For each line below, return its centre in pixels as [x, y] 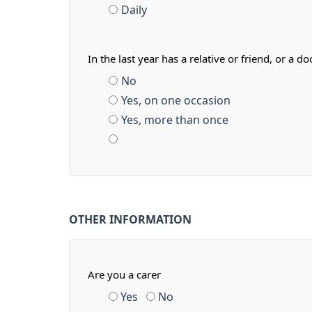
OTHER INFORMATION [130, 219]
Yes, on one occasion [176, 100]
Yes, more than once [175, 120]
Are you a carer [124, 275]
